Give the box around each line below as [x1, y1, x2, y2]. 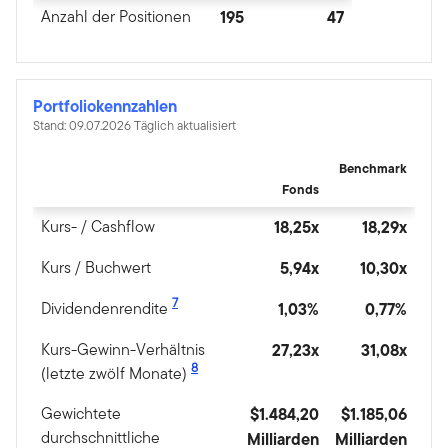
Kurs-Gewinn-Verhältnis [41, 337, 205, 361]
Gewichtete [41, 401, 121, 425]
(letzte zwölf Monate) [41, 361, 191, 385]
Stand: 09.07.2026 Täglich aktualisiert [33, 115, 236, 135]
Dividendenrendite [41, 296, 172, 320]
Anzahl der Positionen [41, 4, 191, 28]
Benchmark [339, 158, 407, 178]
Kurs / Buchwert [41, 255, 151, 279]
